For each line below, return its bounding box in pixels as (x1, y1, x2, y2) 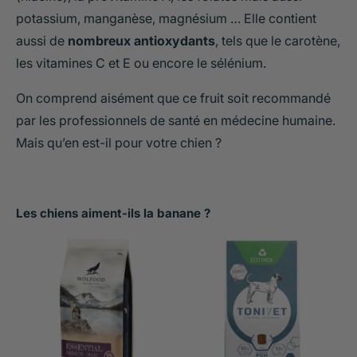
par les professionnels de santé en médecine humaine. (16, 112, 335, 128)
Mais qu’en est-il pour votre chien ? (16, 134, 222, 151)
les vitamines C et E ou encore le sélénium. (16, 54, 266, 71)
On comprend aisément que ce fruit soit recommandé (16, 89, 331, 106)
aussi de (16, 32, 68, 49)
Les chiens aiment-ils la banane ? (16, 206, 210, 222)
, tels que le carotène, (215, 32, 340, 49)
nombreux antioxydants (68, 32, 215, 49)
